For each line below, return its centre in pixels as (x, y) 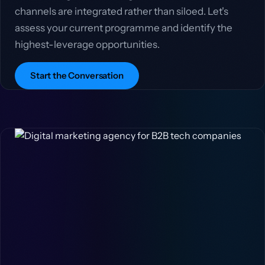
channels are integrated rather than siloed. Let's (122, 11)
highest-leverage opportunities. (87, 44)
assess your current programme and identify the (124, 28)
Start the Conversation (77, 75)
